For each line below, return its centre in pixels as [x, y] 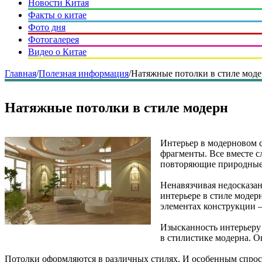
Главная [20, 73]
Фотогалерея [54, 39]
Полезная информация [84, 73]
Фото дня [47, 27]
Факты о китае [57, 15]
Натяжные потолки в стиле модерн [116, 108]
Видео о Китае [57, 52]
